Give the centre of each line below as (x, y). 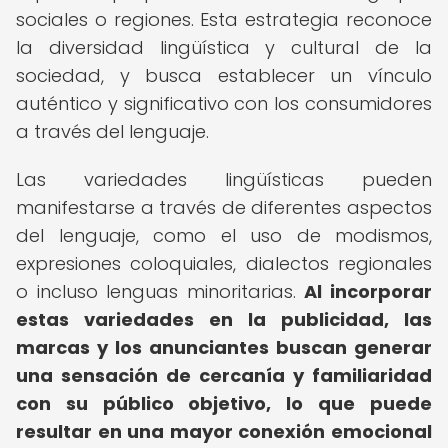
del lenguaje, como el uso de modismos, (224, 235)
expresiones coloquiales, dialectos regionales (224, 263)
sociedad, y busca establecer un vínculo (224, 75)
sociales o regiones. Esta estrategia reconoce (224, 19)
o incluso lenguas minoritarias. (160, 291)
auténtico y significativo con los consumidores (224, 103)
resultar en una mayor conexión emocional (224, 431)
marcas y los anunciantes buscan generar (224, 347)
